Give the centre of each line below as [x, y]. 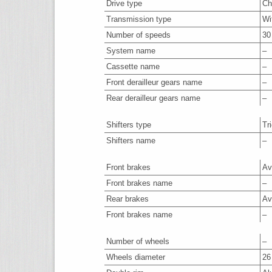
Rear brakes [127, 199]
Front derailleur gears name [154, 82]
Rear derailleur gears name [153, 98]
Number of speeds [138, 35]
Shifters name [131, 141]
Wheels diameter [136, 257]
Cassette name [133, 66]
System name [131, 51]
